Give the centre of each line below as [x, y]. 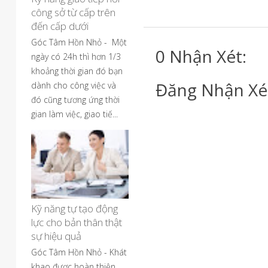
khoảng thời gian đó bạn [77, 71]
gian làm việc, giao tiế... [74, 114]
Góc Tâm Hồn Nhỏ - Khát [79, 252]
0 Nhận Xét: [201, 56]
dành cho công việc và [74, 85]
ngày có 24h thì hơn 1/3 [76, 57]
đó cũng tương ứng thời [75, 100]
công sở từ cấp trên [73, 12]
